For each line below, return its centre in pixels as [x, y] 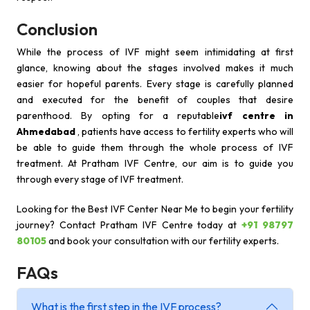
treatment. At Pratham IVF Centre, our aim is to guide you [155, 163]
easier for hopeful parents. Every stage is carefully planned [155, 84]
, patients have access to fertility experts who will [184, 131]
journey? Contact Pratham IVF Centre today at [129, 225]
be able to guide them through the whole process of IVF [155, 147]
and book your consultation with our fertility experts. [163, 241]
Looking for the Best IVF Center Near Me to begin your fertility [155, 209]
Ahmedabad [46, 131]
